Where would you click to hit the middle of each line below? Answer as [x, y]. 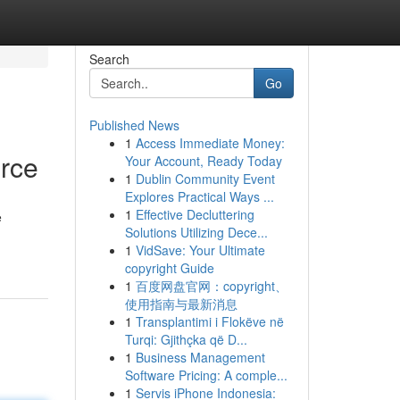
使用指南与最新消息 [181, 304]
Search [109, 59]
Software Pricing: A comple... [206, 375]
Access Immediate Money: [210, 143]
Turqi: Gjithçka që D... [186, 339]
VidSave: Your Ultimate [200, 250]
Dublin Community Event [205, 179]
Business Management [200, 357]
